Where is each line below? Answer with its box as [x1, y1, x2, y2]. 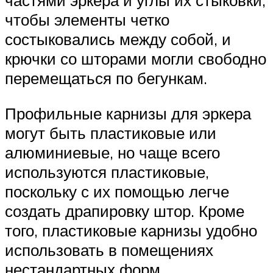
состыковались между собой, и [5, 29, 231, 49]
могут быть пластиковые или [5, 122, 216, 143]
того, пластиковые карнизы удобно [5, 220, 257, 240]
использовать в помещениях [5, 239, 213, 260]
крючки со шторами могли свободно [5, 48, 266, 68]
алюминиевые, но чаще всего [5, 142, 220, 162]
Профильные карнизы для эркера [5, 103, 251, 123]
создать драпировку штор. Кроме [5, 200, 244, 221]
